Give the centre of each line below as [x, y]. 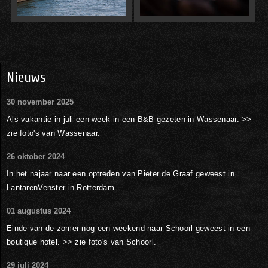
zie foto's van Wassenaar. [60, 133]
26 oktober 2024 [36, 156]
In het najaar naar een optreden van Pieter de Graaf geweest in [121, 173]
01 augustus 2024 [39, 211]
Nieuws [26, 77]
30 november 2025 [40, 102]
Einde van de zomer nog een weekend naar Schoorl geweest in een [128, 228]
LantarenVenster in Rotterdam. [62, 187]
